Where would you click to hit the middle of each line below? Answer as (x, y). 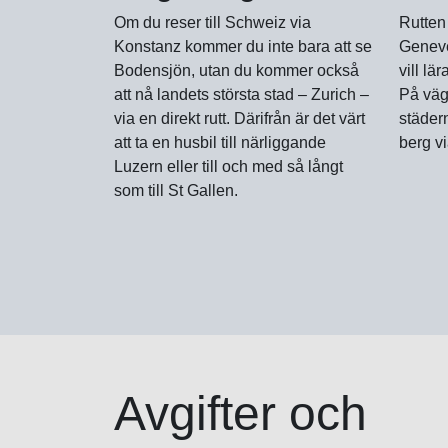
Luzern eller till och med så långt (228, 166)
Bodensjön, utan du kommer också (236, 70)
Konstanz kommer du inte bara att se (243, 46)
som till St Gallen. (176, 190)
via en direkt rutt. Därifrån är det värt (239, 118)
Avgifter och (240, 414)
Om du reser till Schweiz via (212, 22)
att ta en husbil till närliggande (220, 142)
